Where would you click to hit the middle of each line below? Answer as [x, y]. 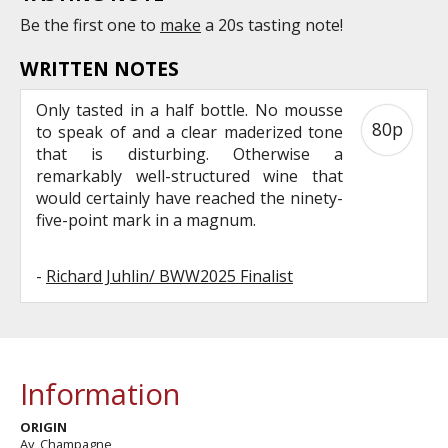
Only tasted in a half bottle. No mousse [189, 109]
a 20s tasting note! [272, 24]
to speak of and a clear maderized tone [189, 131]
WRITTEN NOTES [99, 68]
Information [100, 393]
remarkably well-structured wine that [189, 175]
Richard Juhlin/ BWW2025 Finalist [169, 275]
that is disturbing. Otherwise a [189, 153]
